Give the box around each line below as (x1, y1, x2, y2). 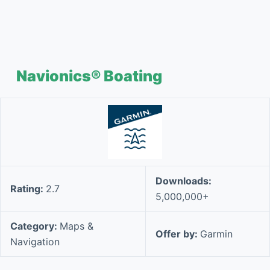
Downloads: (155, 175, 212, 187)
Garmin (200, 228, 233, 240)
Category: (10, 220, 60, 232)
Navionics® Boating (16, 67, 162, 85)
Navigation (10, 236, 60, 248)
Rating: (10, 183, 46, 195)
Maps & (60, 220, 93, 232)
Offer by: (155, 228, 200, 240)
